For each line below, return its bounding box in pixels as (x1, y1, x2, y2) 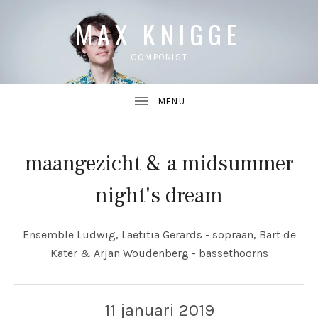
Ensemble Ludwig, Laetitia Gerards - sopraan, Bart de (22, 228, 296, 242)
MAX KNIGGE (75, 15, 243, 53)
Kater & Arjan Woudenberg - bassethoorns (50, 246, 268, 261)
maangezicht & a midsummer (24, 150, 294, 178)
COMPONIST (130, 52, 188, 63)
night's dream (95, 182, 223, 210)
